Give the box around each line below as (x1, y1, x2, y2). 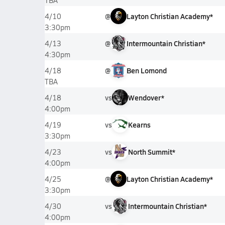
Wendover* (128, 92, 164, 102)
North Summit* (128, 147, 175, 157)
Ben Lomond (126, 65, 167, 75)
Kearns (128, 120, 151, 130)
